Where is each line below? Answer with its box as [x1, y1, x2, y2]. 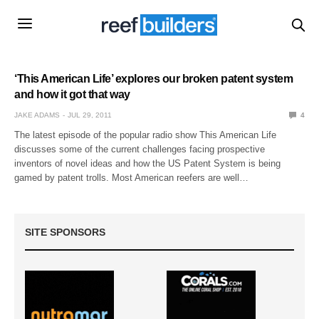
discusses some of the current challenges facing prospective [14, 143, 266, 155]
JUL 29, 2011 [68, 110, 112, 119]
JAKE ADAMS [14, 110, 60, 119]
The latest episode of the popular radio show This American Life [14, 129, 277, 140]
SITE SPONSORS [25, 226, 105, 238]
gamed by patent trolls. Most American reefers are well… [14, 172, 249, 183]
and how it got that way [14, 88, 130, 100]
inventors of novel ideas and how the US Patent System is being [14, 157, 281, 169]
